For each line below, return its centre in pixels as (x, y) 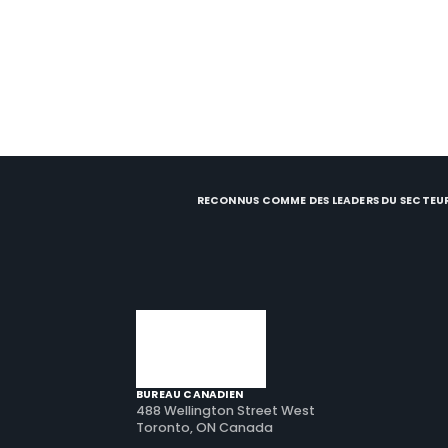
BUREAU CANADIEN (190, 394)
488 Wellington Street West (225, 410)
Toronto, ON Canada (204, 427)
